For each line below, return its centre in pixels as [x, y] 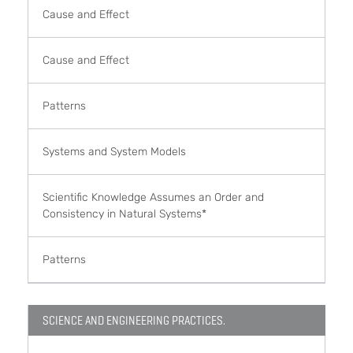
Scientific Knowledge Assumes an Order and [153, 197]
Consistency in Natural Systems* [124, 214]
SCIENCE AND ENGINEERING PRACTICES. [134, 320]
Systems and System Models [114, 151]
